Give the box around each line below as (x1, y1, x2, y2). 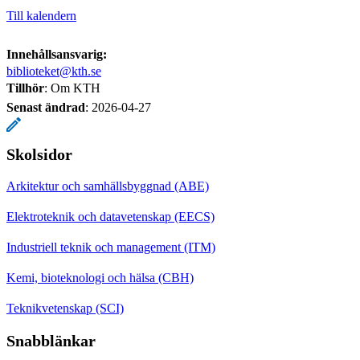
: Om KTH (44, 80, 100, 95)
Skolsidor (6, 145, 72, 163)
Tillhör (6, 80, 44, 95)
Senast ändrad (6, 100, 85, 114)
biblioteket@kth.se (6, 63, 101, 78)
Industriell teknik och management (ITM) (6, 239, 215, 254)
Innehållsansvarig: (6, 47, 107, 61)
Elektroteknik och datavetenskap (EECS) (6, 209, 215, 223)
